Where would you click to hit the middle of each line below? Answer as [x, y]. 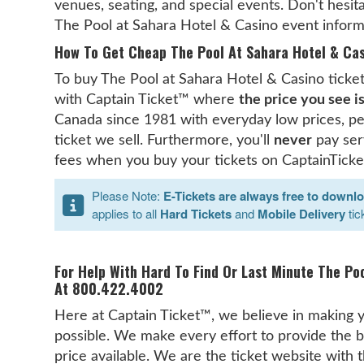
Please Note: [128, 195]
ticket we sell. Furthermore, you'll [165, 140]
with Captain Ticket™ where [147, 100]
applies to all [126, 213]
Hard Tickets [196, 214]
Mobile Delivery [302, 214]
